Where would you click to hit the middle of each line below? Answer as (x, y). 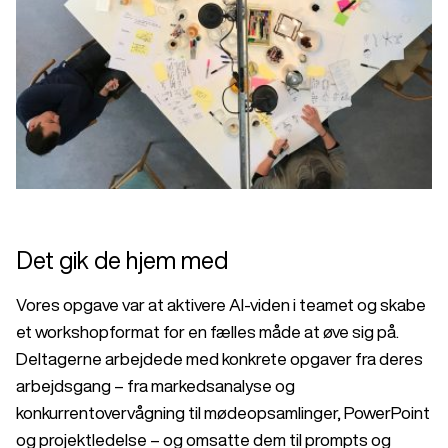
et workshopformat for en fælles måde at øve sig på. (207, 331)
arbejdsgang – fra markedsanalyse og (155, 385)
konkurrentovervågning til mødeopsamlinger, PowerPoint (223, 412)
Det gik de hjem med (122, 259)
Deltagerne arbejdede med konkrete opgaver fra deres (219, 358)
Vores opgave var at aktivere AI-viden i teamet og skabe (221, 304)
